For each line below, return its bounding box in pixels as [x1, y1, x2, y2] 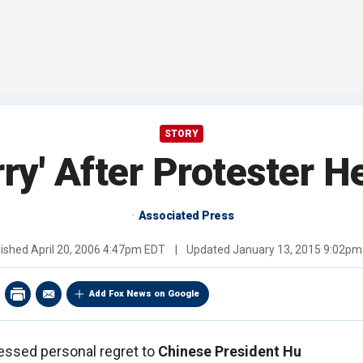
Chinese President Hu [158, 343, 301, 361]
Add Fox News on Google [89, 288, 199, 300]
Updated [183, 243, 233, 257]
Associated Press [138, 209, 234, 223]
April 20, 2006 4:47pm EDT [30, 243, 165, 257]
